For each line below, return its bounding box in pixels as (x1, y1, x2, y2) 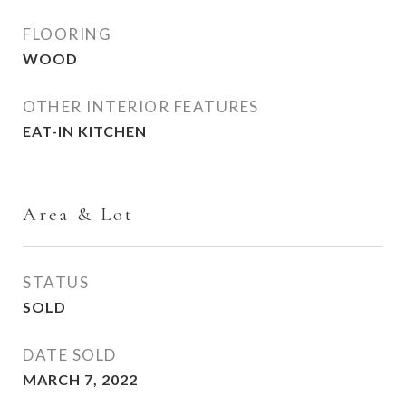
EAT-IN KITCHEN (23, 122, 147, 140)
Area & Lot (23, 203, 134, 226)
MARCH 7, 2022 (23, 371, 138, 388)
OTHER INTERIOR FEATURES (23, 97, 259, 116)
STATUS (23, 273, 89, 292)
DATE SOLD (23, 345, 117, 364)
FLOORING (23, 24, 111, 43)
